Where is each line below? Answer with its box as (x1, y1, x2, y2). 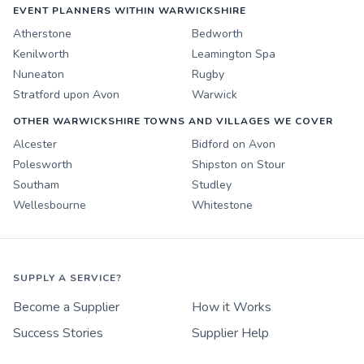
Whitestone (192, 197, 253, 213)
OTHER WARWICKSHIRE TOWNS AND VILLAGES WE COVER (13, 114, 333, 128)
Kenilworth (13, 45, 69, 62)
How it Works (192, 297, 271, 316)
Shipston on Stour (192, 156, 285, 172)
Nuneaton (13, 66, 64, 82)
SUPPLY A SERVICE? (13, 271, 122, 284)
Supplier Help (192, 323, 269, 342)
